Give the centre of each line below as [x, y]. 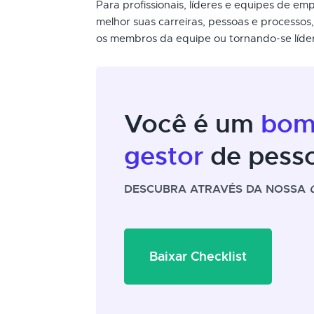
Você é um [192, 124]
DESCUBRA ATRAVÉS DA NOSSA [217, 189]
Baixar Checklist [198, 256]
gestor [164, 156]
